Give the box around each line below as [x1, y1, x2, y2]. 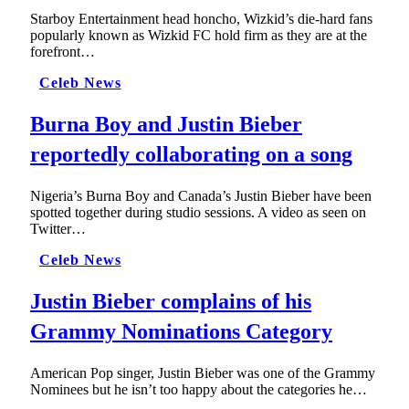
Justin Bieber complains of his [30, 288, 311, 313]
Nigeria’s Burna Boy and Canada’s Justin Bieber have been [30, 187, 372, 204]
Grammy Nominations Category [30, 319, 332, 343]
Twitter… [30, 220, 86, 236]
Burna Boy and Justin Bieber [30, 111, 302, 136]
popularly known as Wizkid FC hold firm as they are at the [30, 26, 367, 43]
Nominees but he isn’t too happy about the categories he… [30, 381, 367, 397]
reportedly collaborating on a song [30, 142, 352, 166]
